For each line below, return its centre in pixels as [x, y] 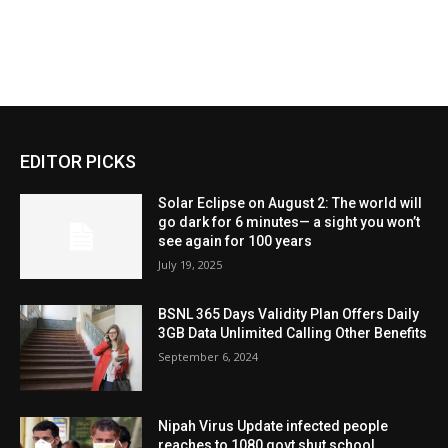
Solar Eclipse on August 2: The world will [290, 202]
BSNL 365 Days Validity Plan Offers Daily [289, 314]
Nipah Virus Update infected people [273, 426]
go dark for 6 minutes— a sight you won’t [289, 221]
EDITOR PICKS [78, 161]
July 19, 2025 [190, 264]
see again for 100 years [235, 240]
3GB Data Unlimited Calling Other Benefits [293, 333]
